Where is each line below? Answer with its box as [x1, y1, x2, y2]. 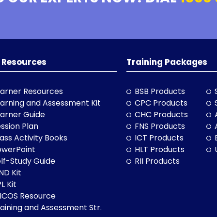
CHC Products [135, 109, 188, 121]
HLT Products [135, 144, 185, 155]
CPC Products [135, 97, 188, 109]
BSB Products [135, 86, 186, 97]
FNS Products [135, 121, 186, 132]
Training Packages [126, 56, 207, 68]
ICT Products [135, 132, 184, 144]
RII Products [135, 155, 180, 167]
